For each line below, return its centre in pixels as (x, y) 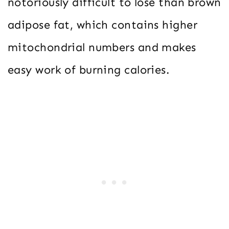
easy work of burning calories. (89, 70)
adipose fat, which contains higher (102, 25)
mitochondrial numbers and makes (102, 48)
